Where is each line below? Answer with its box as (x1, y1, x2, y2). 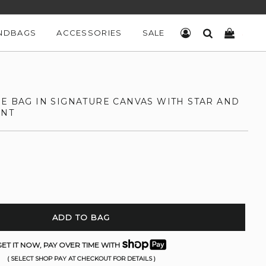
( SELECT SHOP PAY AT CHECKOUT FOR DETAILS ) (7, 255, 156, 262)
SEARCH (213, 28, 251, 37)
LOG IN (191, 28, 223, 37)
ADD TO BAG (52, 213, 110, 222)
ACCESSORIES (56, 28, 122, 37)
